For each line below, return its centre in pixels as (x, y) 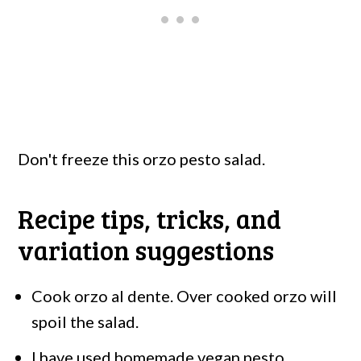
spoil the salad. (85, 321)
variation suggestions (146, 249)
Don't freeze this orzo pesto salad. (142, 158)
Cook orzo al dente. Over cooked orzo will (185, 295)
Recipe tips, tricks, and (150, 218)
